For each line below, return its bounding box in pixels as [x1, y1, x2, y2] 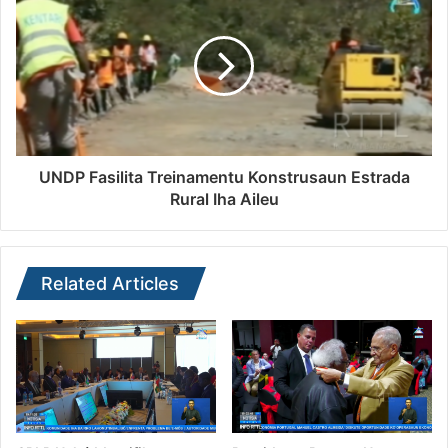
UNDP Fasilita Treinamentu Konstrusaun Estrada [38, 167, 410, 188]
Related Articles [41, 273, 179, 295]
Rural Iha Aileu [169, 189, 279, 210]
